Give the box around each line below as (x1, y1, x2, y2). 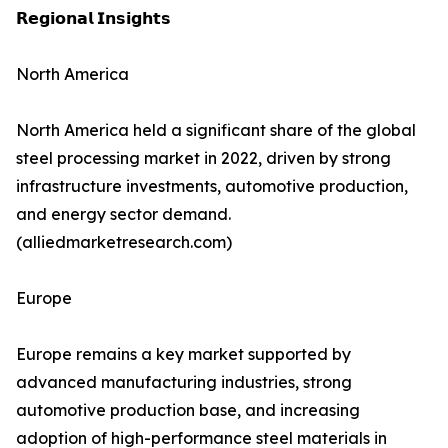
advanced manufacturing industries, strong (16, 372, 352, 393)
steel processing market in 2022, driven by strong (16, 148, 391, 169)
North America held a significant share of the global (16, 120, 416, 141)
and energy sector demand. (16, 204, 231, 225)
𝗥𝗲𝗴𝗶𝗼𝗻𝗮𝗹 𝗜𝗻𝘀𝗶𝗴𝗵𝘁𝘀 (16, 8, 171, 29)
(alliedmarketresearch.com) (16, 232, 232, 253)
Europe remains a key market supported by (16, 344, 351, 365)
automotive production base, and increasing (16, 400, 360, 421)
